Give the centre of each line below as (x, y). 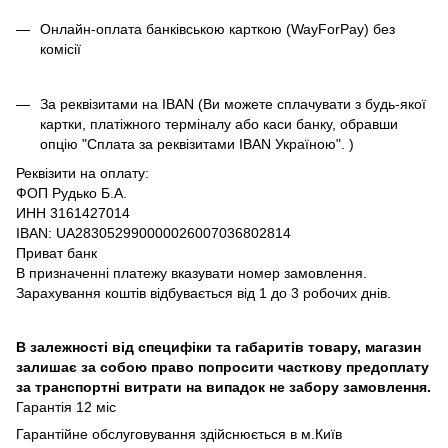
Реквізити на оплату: (84, 172)
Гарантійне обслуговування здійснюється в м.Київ (179, 433)
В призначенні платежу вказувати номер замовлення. (191, 272)
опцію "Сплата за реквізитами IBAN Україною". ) (197, 144)
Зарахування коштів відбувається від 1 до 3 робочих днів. (203, 292)
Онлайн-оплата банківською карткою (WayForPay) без (217, 28)
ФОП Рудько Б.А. (71, 192)
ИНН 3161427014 (73, 212)
